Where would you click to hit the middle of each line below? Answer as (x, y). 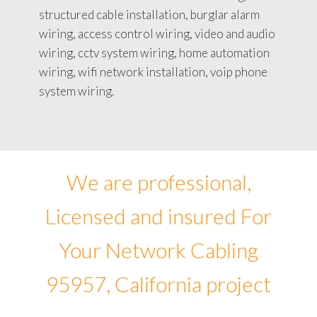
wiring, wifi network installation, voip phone (153, 71)
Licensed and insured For (158, 215)
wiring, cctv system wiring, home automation (154, 52)
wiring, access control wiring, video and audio (157, 33)
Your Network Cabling (158, 249)
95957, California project (158, 283)
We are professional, (158, 181)
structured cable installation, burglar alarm (149, 14)
